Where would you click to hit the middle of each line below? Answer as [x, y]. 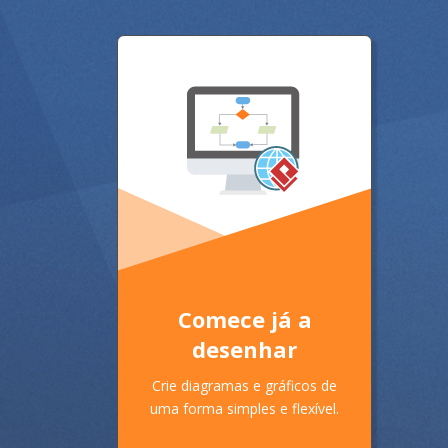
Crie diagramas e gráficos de [244, 385]
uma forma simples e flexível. [244, 408]
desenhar [244, 348]
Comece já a [244, 318]
